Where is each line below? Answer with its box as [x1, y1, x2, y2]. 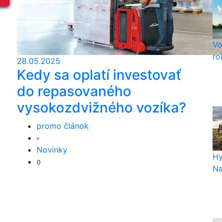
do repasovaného [17, 83, 131, 100]
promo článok [37, 121, 89, 131]
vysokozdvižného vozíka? [17, 99, 186, 116]
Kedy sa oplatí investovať [17, 66, 181, 83]
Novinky [37, 145, 67, 155]
